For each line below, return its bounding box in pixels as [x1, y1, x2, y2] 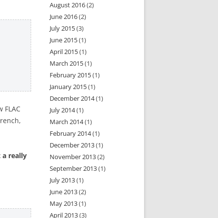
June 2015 [50, 36, 78, 44]
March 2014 [50, 117, 84, 126]
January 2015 [50, 82, 87, 91]
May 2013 [50, 199, 78, 208]
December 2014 [50, 94, 95, 103]
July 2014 [50, 106, 75, 114]
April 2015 [50, 47, 78, 56]
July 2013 [50, 176, 75, 184]
